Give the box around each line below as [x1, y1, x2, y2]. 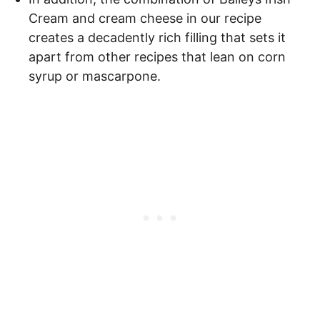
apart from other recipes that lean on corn [29, 49, 286, 64]
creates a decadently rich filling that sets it [29, 29, 286, 45]
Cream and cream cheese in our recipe [29, 10, 261, 26]
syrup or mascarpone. [29, 68, 161, 84]
